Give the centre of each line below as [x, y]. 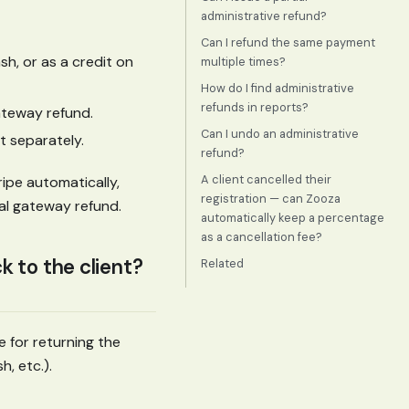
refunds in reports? [255, 107]
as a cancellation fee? [262, 237]
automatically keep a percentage [293, 218]
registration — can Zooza [271, 199]
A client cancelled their [266, 179]
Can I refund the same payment [288, 42]
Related [222, 263]
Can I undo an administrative [280, 134]
